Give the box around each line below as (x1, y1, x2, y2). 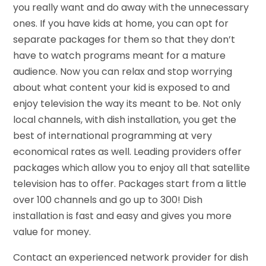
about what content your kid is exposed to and (13, 80, 230, 94)
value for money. (13, 224, 91, 239)
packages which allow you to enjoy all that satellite (13, 160, 251, 175)
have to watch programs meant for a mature (13, 48, 226, 62)
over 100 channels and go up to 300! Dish (13, 192, 203, 207)
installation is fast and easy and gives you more (13, 208, 232, 223)
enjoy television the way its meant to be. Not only (13, 96, 242, 110)
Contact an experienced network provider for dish (13, 250, 249, 264)
